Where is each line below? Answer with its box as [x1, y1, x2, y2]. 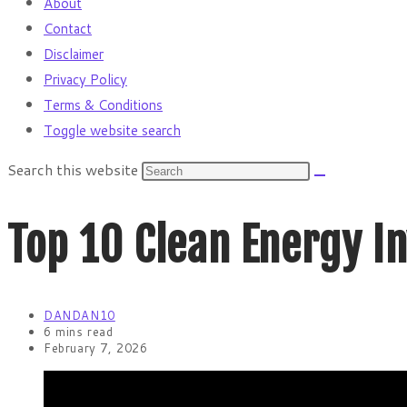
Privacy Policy [44, 70, 127, 89]
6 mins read [44, 323, 114, 340]
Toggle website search [44, 121, 181, 140]
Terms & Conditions [44, 95, 163, 114]
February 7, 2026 [44, 340, 148, 356]
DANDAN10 [44, 307, 115, 323]
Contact [44, 19, 92, 38]
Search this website [7, 159, 142, 180]
